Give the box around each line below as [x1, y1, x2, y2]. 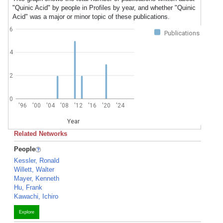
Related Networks [14, 130, 67, 137]
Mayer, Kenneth [14, 175, 59, 182]
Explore [19, 210, 34, 215]
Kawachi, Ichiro [14, 193, 58, 200]
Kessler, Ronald [14, 157, 59, 164]
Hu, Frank [14, 184, 42, 191]
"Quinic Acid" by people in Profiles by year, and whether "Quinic [12, 4, 196, 11]
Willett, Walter [14, 166, 54, 173]
